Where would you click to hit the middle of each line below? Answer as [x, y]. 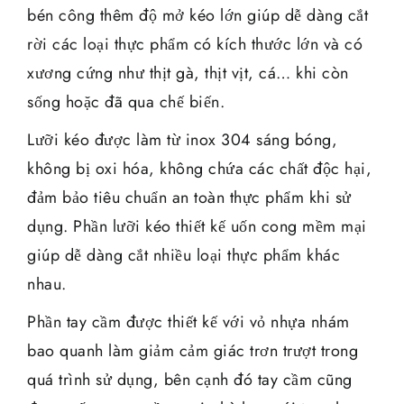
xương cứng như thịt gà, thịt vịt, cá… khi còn [188, 73]
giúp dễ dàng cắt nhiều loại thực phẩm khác [184, 256]
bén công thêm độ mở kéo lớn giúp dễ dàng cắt [197, 16]
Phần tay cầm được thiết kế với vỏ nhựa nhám [188, 322]
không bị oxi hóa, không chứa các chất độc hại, [199, 169]
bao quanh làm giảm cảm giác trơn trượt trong [193, 351]
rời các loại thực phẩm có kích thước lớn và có [195, 45]
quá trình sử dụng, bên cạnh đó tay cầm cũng [190, 380]
